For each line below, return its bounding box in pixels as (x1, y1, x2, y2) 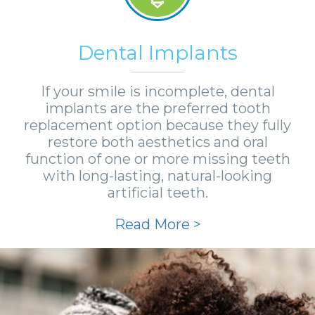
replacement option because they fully (24, 117, 291, 134)
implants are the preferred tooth (44, 100, 271, 117)
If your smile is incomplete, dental (40, 83, 275, 100)
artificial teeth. (107, 184, 208, 201)
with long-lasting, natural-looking (43, 167, 272, 184)
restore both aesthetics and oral (47, 134, 268, 150)
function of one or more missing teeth (25, 150, 290, 167)
